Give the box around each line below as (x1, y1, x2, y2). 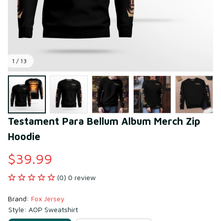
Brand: (8, 194, 31, 203)
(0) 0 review (57, 173, 96, 182)
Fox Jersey (31, 194, 65, 203)
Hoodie (8, 130, 40, 142)
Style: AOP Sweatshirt (8, 205, 78, 214)
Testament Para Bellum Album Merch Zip (8, 115, 200, 127)
